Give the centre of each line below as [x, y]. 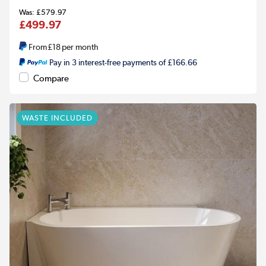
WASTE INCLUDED [57, 118]
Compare [51, 78]
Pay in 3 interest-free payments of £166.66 [123, 62]
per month [80, 47]
